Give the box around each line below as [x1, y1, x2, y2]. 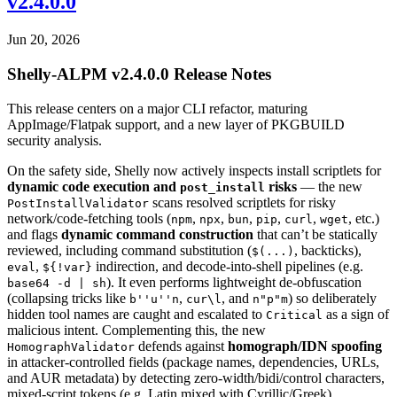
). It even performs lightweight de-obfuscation [106, 274, 362, 290]
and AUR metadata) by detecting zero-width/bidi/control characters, [7, 370, 385, 385]
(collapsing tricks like [7, 290, 129, 306]
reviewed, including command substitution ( [7, 242, 252, 258]
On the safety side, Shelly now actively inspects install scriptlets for [7, 162, 381, 178]
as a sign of [323, 306, 389, 322]
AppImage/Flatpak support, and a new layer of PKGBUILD [7, 116, 345, 132]
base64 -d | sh [7, 276, 106, 290]
